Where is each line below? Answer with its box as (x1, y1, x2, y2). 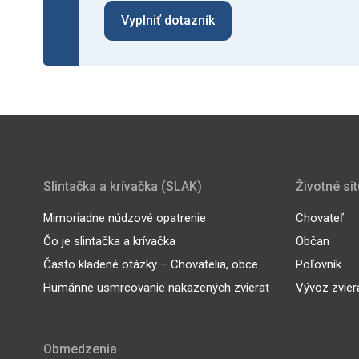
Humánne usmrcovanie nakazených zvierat (42, 280, 269, 296)
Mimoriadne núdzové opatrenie (42, 211, 206, 226)
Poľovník (295, 257, 341, 272)
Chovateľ (295, 211, 344, 226)
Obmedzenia (42, 341, 117, 357)
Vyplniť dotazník (121, 12, 215, 28)
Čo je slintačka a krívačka (42, 234, 175, 249)
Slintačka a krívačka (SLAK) (42, 179, 202, 195)
